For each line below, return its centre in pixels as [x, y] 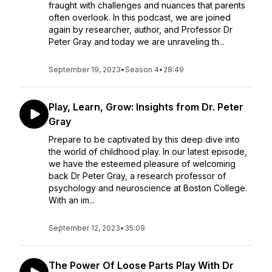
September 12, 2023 [84, 228]
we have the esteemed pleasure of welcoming [142, 164]
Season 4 [142, 70]
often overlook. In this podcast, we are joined [140, 17]
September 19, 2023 [85, 70]
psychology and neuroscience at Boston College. [148, 188]
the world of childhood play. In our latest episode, [148, 151]
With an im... [72, 200]
